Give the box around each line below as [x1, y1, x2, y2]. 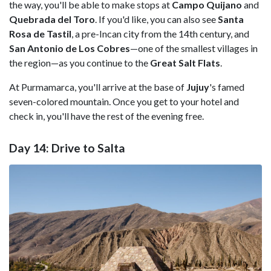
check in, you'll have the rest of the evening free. [9, 109, 204, 122]
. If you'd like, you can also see [95, 13, 218, 25]
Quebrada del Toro [9, 13, 95, 25]
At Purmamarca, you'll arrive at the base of [9, 80, 186, 93]
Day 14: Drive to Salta [9, 141, 125, 155]
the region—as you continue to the [9, 56, 150, 68]
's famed [209, 80, 244, 93]
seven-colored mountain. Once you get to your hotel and [9, 95, 239, 107]
